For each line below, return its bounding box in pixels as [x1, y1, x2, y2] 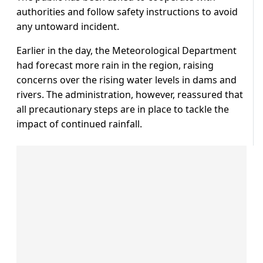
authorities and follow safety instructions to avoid [16, 5, 238, 19]
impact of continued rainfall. [16, 117, 142, 131]
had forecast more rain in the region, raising [16, 59, 214, 72]
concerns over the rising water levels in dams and [16, 73, 237, 87]
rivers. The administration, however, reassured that [16, 88, 243, 102]
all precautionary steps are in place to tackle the [16, 103, 229, 116]
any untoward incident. [16, 20, 119, 33]
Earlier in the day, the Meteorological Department [16, 44, 237, 58]
